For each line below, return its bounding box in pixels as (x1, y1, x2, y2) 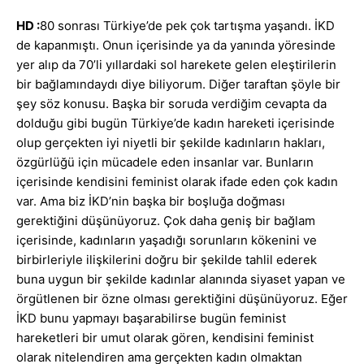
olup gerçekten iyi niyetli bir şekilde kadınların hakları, (16, 135, 325, 151)
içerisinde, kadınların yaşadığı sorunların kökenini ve (16, 232, 317, 249)
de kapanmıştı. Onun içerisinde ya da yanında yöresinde (16, 37, 336, 54)
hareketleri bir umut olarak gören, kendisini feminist (16, 330, 314, 346)
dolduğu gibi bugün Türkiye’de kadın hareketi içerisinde (16, 115, 335, 132)
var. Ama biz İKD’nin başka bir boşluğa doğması (16, 193, 285, 210)
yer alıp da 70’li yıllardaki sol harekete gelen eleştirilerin (16, 57, 336, 73)
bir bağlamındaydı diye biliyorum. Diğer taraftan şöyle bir (16, 76, 340, 93)
